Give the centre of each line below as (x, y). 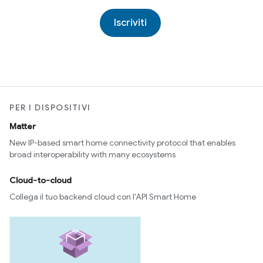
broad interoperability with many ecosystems (92, 155)
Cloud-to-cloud (41, 181)
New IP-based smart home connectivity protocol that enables (122, 143)
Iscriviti (130, 23)
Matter (23, 127)
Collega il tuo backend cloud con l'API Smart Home (103, 197)
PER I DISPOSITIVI (50, 108)
